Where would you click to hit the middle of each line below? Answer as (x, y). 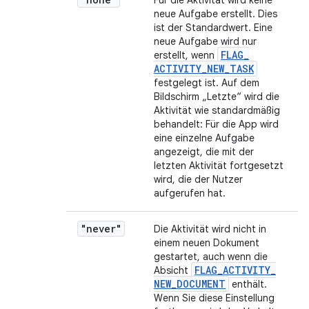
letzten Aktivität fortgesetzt (219, 166)
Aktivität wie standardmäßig (217, 110)
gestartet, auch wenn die (211, 257)
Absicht (172, 270)
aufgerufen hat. (190, 193)
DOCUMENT (201, 284)
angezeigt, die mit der (204, 152)
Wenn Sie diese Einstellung (214, 298)
